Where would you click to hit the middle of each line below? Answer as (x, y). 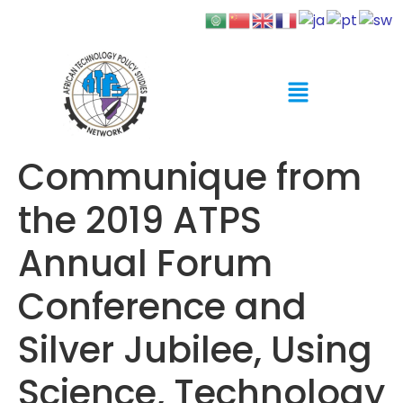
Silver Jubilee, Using (195, 349)
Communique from (190, 177)
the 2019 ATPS (140, 220)
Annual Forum (145, 263)
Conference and (162, 306)
